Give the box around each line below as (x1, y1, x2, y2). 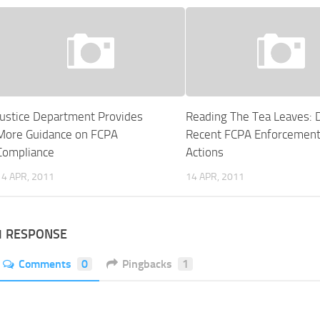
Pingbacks (122, 257, 172, 271)
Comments (19, 257, 71, 271)
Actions (186, 145, 224, 160)
